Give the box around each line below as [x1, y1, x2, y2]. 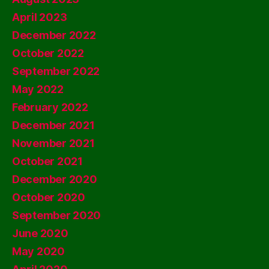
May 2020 [12, 244, 65, 258]
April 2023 [12, 10, 67, 23]
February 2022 [12, 100, 88, 113]
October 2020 [12, 190, 85, 204]
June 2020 [12, 226, 68, 240]
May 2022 [12, 82, 64, 95]
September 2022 [12, 64, 100, 77]
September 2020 [12, 208, 101, 222]
